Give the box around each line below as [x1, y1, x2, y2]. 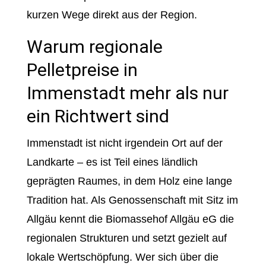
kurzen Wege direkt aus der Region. [26, 9, 197, 21]
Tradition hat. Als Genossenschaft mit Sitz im [26, 194, 238, 206]
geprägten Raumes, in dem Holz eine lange [26, 175, 232, 187]
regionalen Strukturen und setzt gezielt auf [26, 232, 227, 244]
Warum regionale [26, 36, 163, 57]
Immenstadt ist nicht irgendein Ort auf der [26, 137, 223, 149]
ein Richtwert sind [26, 106, 169, 126]
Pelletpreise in [26, 59, 138, 80]
